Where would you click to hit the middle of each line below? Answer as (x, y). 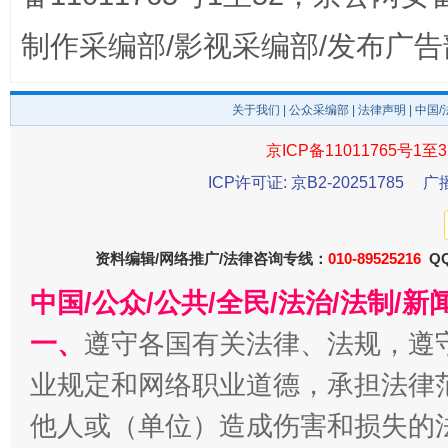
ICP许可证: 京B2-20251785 (306, 182)
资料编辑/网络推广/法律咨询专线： (211, 258)
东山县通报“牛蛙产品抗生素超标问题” (175, 194)
